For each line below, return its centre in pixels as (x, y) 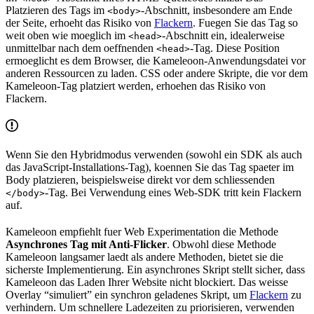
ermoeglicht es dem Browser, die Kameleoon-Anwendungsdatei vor (156, 61)
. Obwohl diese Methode (221, 245)
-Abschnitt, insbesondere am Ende (217, 11)
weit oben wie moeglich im (67, 36)
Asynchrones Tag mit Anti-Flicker (86, 245)
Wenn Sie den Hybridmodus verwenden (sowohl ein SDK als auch (154, 155)
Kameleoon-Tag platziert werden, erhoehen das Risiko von (136, 86)
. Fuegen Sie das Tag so (245, 23)
